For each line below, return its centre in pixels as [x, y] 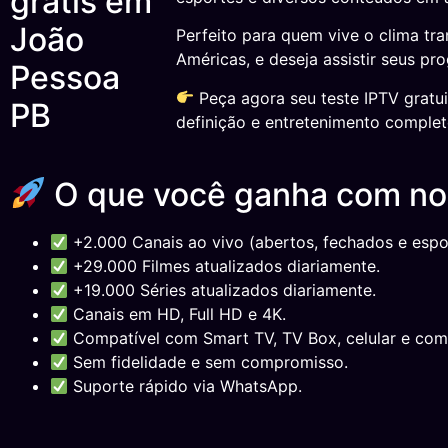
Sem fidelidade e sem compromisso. [208, 362]
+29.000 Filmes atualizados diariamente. [224, 266]
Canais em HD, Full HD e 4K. [177, 314]
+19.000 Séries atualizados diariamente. [222, 290]
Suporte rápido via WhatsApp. [185, 386]
